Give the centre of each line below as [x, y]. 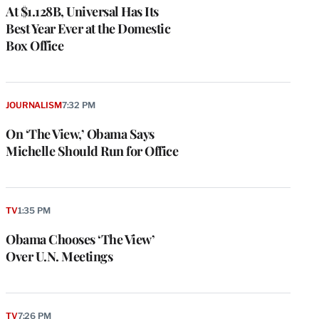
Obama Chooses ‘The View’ [80, 239]
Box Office [35, 46]
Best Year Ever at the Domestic [88, 29]
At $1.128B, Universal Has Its [82, 12]
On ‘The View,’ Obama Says [80, 134]
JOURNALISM [34, 105]
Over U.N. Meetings [59, 256]
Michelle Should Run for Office [92, 151]
